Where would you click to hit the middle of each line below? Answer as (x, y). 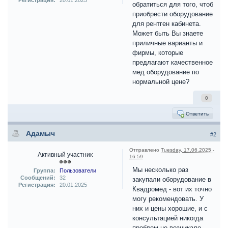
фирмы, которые (158, 53)
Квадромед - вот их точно (172, 189)
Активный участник (65, 155)
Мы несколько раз (160, 170)
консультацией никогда (168, 218)
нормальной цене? (161, 82)
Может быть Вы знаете (168, 34)
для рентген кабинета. (167, 24)
